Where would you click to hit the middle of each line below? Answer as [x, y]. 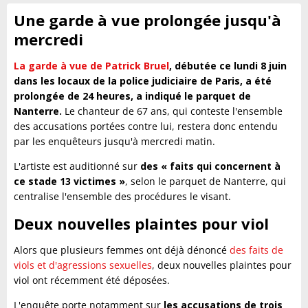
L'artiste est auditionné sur [77, 166]
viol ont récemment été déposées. [92, 280]
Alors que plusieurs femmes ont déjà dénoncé [122, 250]
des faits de [256, 250]
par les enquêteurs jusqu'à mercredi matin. [114, 141]
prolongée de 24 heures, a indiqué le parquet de [132, 96]
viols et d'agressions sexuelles [83, 265]
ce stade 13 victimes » [69, 181]
